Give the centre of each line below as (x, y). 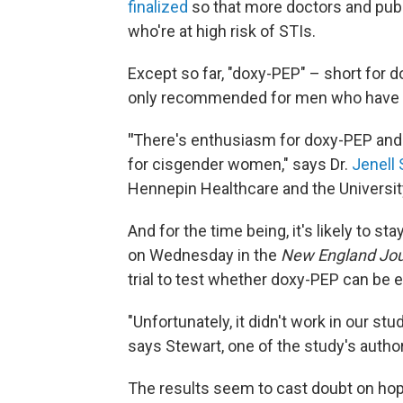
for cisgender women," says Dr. (240, 164)
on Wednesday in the (204, 255)
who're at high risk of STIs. (222, 31)
